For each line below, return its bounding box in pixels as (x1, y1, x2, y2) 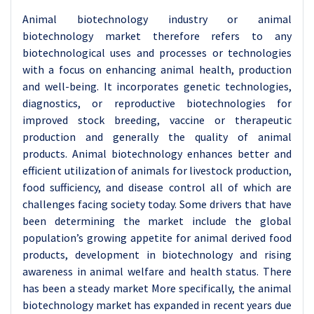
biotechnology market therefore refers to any (22, 29, 292, 43)
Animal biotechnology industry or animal (22, 12, 292, 26)
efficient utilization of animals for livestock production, (22, 163, 292, 177)
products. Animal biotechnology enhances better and (22, 146, 292, 161)
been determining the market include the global (22, 214, 292, 228)
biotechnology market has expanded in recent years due (22, 298, 292, 312)
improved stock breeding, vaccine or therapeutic (22, 113, 292, 127)
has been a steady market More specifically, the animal (22, 281, 292, 295)
